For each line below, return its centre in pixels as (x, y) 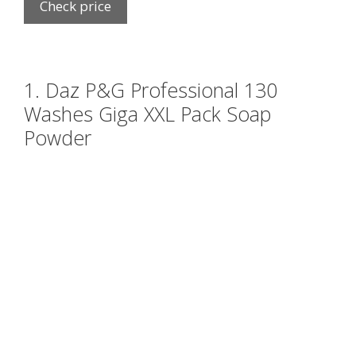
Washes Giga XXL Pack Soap (147, 114)
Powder (58, 138)
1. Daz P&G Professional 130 (151, 90)
